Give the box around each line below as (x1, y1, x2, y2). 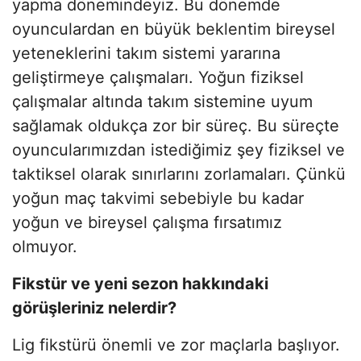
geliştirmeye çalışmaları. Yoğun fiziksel (12, 67, 304, 87)
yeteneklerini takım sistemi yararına (12, 43, 280, 63)
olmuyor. (12, 236, 77, 256)
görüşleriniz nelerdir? (12, 297, 176, 317)
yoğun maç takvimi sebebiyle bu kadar (12, 188, 304, 208)
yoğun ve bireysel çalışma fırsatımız (12, 212, 282, 232)
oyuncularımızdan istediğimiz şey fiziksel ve (12, 139, 345, 160)
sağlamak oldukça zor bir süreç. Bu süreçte (12, 115, 339, 135)
